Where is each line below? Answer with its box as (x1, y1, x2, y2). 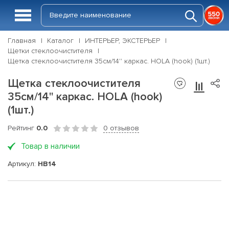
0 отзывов (103, 124, 139, 132)
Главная (8, 36, 36, 45)
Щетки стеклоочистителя (8, 47, 93, 55)
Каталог (47, 36, 74, 45)
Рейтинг (8, 124, 36, 132)
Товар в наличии (21, 141, 80, 151)
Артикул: (8, 159, 38, 168)
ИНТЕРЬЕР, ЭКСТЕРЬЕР (85, 36, 160, 45)
